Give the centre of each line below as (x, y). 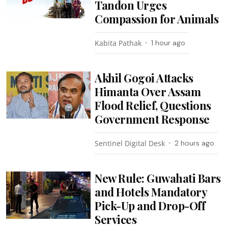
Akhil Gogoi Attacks (144, 78)
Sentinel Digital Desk (130, 143)
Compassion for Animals (157, 19)
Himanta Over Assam (148, 91)
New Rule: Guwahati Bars (158, 178)
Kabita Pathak (118, 43)
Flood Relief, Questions (153, 105)
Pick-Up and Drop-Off (150, 205)
